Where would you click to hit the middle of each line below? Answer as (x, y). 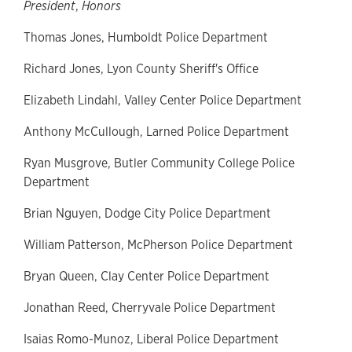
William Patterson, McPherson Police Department (158, 245)
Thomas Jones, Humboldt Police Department (146, 38)
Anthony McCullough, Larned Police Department (156, 132)
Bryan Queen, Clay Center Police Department (147, 277)
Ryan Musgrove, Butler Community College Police (159, 163)
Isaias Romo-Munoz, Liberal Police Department (151, 339)
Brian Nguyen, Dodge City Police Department (147, 214)
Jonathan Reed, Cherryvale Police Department (150, 308)
